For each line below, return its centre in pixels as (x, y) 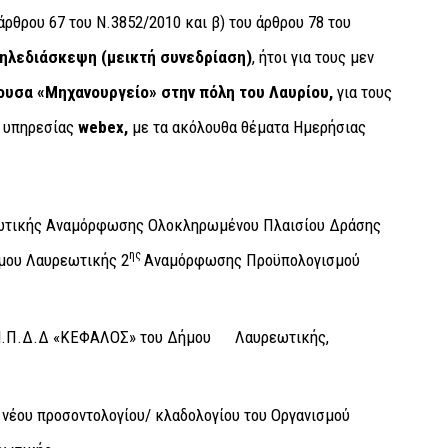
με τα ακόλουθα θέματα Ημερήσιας (248, 126)
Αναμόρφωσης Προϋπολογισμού (251, 259)
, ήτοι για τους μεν (312, 56)
